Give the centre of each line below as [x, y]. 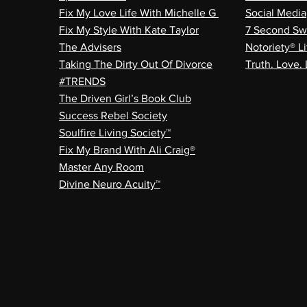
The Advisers [90, 47]
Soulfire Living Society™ [115, 133]
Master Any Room [101, 167]
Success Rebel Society [113, 115]
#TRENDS [82, 81]
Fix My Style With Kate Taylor [129, 30]
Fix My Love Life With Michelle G [139, 13]
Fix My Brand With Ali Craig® [127, 150]
